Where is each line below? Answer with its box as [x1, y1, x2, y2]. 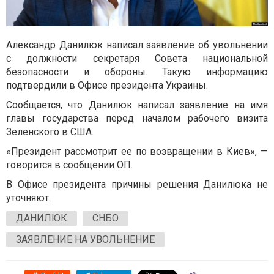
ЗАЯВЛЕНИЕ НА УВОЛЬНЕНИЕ [16, 233, 155, 245]
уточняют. [6, 191, 51, 204]
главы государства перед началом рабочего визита [6, 112, 268, 124]
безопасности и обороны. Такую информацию [6, 65, 268, 78]
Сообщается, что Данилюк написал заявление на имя [6, 98, 268, 111]
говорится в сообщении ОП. [6, 158, 133, 171]
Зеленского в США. [6, 125, 94, 138]
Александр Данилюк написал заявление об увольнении [6, 39, 268, 51]
